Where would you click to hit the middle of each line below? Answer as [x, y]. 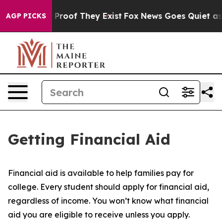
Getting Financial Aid [89, 139]
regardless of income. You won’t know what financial [108, 201]
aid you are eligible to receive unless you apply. [99, 215]
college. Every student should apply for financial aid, [109, 187]
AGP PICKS [26, 16]
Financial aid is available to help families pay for [101, 173]
